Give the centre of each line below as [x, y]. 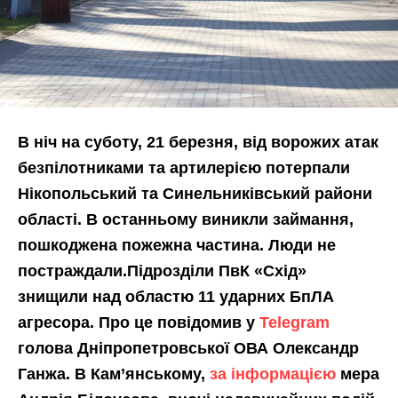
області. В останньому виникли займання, [186, 219]
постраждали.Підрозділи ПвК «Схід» [162, 271]
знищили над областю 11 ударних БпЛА [176, 296]
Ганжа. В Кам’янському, [114, 374]
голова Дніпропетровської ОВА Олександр [188, 348]
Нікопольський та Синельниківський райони [195, 193]
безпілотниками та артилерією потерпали [184, 167]
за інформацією [273, 374]
